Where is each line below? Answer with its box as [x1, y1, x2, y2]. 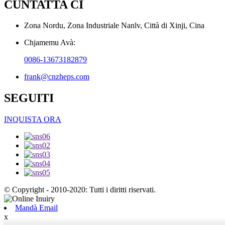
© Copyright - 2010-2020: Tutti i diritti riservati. [4, 185, 156, 194]
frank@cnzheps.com [24, 72, 89, 81]
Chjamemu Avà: [24, 38, 75, 47]
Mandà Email [15, 203, 58, 212]
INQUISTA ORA [4, 115, 61, 124]
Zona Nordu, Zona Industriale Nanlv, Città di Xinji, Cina [24, 21, 204, 30]
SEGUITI [4, 91, 54, 105]
